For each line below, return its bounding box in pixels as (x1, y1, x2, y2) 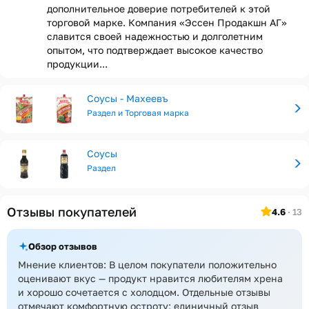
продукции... (47, 58, 108, 70)
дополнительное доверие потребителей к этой (47, 3, 270, 14)
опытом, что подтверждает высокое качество (47, 44, 263, 56)
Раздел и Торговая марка (87, 108, 189, 118)
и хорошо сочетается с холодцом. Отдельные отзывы (18, 286, 270, 298)
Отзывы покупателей (7, 204, 137, 219)
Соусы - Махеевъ (87, 92, 168, 104)
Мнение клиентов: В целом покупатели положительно (18, 259, 277, 270)
